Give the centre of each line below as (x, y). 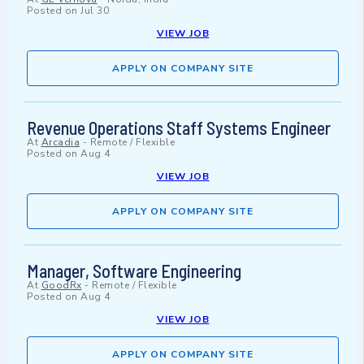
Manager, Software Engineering (134, 271)
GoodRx (61, 286)
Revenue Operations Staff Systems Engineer (179, 128)
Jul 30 (95, 11)
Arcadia (60, 143)
